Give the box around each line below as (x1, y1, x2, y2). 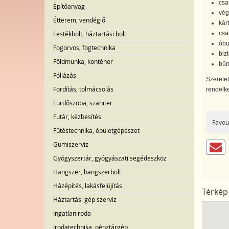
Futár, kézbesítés (53, 112, 101, 121)
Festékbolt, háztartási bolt (53, 30, 126, 38)
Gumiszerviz (53, 140, 88, 148)
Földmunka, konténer (53, 57, 113, 65)
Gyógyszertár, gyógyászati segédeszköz (53, 154, 167, 162)
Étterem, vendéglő (53, 16, 105, 24)
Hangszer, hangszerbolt (53, 168, 121, 176)
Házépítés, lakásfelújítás (53, 181, 122, 190)
